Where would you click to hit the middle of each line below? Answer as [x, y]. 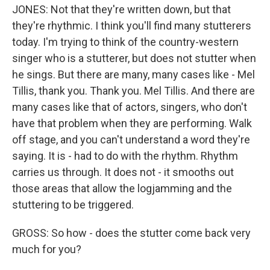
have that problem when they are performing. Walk [132, 123]
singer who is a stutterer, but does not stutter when [134, 58]
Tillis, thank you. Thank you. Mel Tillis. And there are [133, 91]
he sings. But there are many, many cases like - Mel [133, 74]
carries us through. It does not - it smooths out [123, 172]
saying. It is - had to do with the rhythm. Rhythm [125, 156]
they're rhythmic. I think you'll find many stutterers [132, 26]
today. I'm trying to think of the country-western [125, 42]
